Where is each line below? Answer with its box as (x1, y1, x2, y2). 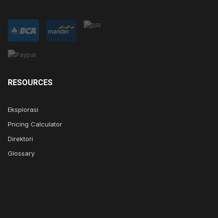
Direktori (8, 134, 33, 143)
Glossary (8, 149, 35, 157)
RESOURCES (8, 77, 53, 87)
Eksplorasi (8, 105, 38, 113)
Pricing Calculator (8, 120, 62, 128)
